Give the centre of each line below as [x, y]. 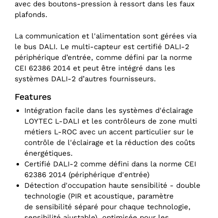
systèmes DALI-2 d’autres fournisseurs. [85, 79]
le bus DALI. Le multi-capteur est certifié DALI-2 [102, 47]
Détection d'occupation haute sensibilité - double [112, 186]
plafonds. [31, 15]
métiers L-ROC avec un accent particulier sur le [109, 132]
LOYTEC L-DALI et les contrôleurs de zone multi [111, 121]
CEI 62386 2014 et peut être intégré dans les [95, 68]
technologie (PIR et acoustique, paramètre [99, 196]
